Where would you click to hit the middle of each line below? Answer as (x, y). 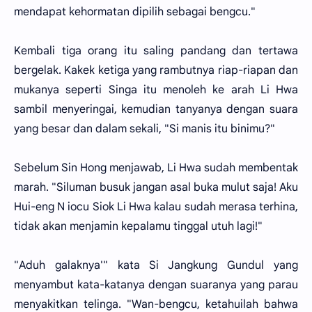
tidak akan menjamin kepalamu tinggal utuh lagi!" (138, 226)
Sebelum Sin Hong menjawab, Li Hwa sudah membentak (156, 168)
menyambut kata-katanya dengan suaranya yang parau (156, 285)
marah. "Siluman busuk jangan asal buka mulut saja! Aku (156, 187)
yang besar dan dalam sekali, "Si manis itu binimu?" (145, 129)
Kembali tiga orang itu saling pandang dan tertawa (156, 51)
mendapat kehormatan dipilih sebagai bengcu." (135, 12)
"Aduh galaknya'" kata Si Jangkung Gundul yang (156, 265)
